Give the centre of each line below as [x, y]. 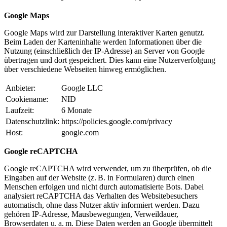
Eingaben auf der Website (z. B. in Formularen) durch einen [99, 178]
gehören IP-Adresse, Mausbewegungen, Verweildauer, [91, 214]
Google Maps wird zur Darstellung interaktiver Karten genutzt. [104, 33]
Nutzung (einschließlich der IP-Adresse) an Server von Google [104, 51]
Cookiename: [27, 99]
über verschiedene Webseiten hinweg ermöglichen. [85, 69]
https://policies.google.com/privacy [117, 122]
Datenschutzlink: [32, 122]
